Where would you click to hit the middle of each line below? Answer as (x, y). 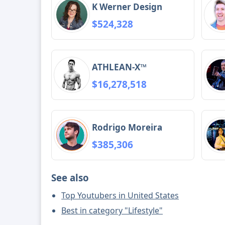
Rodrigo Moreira (127, 127)
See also (70, 178)
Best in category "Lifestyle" (112, 211)
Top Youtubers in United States (120, 196)
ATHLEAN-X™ (120, 67)
